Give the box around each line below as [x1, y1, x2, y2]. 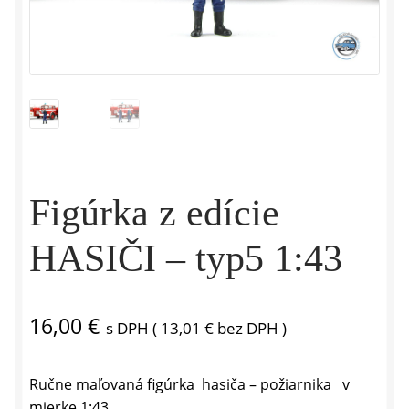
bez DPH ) [214, 318, 287, 340]
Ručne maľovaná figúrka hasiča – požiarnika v [29, 373, 350, 394]
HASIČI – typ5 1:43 [29, 237, 342, 280]
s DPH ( [106, 318, 161, 340]
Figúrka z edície [29, 192, 279, 235]
